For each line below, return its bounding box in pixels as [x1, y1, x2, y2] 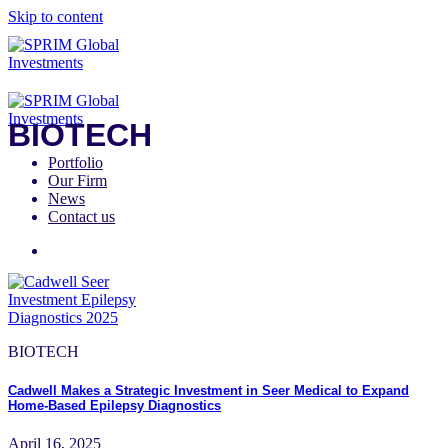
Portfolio [48, 154, 103, 171]
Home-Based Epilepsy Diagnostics [8, 397, 221, 413]
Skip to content [8, 8, 103, 25]
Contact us [48, 208, 115, 225]
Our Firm [48, 172, 107, 189]
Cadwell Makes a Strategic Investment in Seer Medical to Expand [8, 382, 409, 398]
